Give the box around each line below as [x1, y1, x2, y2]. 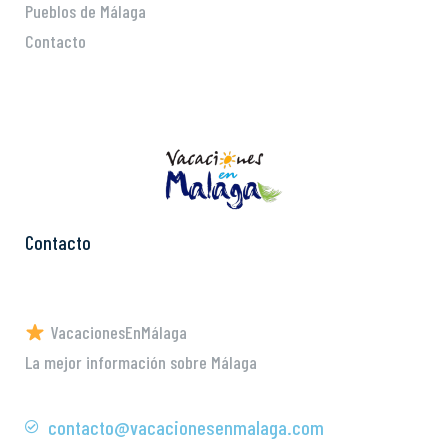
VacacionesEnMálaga [45, 321, 187, 344]
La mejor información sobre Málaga [25, 351, 257, 374]
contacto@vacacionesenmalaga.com [47, 415, 324, 440]
